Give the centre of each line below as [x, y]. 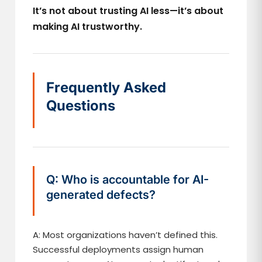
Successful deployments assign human [118, 249]
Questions [81, 106]
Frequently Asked [106, 87]
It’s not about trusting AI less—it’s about [128, 11]
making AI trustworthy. [88, 27]
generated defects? [101, 195]
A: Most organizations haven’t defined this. [125, 235]
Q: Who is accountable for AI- [128, 180]
